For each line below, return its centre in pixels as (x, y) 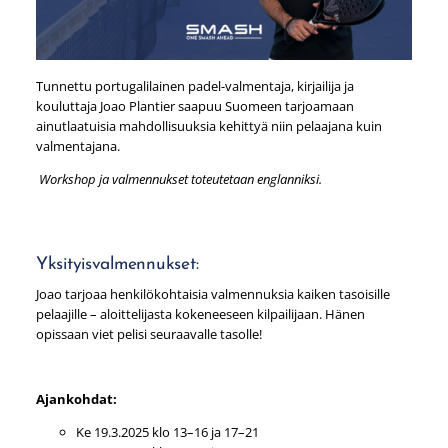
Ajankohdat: (76, 399)
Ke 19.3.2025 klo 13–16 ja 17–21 (167, 432)
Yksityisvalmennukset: (117, 264)
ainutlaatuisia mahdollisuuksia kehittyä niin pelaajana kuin (208, 126)
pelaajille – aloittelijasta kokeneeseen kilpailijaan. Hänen (200, 313)
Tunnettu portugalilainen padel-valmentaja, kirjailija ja (194, 86)
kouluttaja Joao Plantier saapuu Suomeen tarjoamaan (194, 106)
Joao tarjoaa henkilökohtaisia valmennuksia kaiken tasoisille (212, 293)
